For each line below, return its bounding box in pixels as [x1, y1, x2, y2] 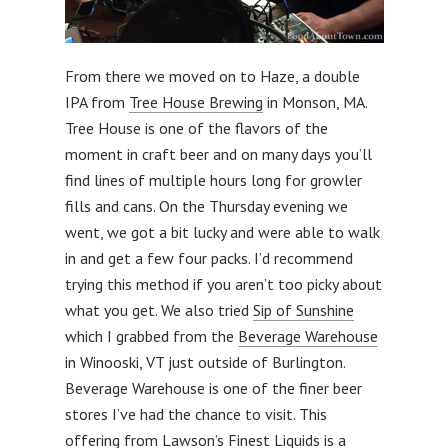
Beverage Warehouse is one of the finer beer [64, 377, 362, 398]
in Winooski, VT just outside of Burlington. [64, 351, 345, 372]
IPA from [64, 91, 129, 112]
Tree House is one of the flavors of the [64, 117, 328, 138]
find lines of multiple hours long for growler [64, 169, 362, 190]
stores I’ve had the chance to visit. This [64, 403, 327, 424]
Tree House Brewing [128, 91, 263, 112]
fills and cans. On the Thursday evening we [64, 195, 348, 216]
